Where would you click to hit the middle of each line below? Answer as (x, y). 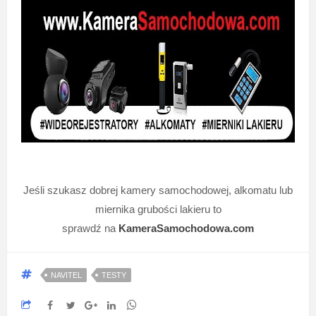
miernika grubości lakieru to (158, 209)
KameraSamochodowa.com (186, 228)
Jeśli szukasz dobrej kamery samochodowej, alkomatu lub (158, 190)
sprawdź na (90, 228)
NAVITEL (66, 275)
